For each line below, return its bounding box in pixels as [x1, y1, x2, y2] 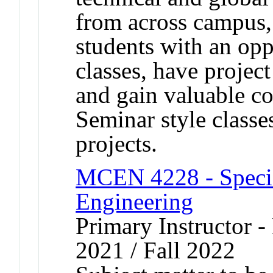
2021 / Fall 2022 [76, 236, 236, 263]
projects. [76, 130, 158, 157]
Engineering [76, 188, 194, 214]
